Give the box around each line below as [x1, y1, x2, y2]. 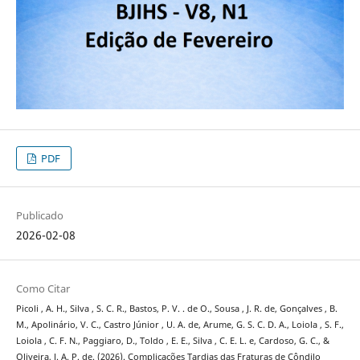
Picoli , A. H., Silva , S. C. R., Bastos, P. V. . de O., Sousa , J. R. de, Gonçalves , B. [15, 303, 337, 315]
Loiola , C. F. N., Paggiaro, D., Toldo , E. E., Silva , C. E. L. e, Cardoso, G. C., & [15, 335, 329, 347]
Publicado [15, 208, 63, 223]
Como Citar [15, 281, 70, 297]
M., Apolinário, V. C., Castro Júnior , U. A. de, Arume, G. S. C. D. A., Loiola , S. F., [15, 319, 344, 331]
